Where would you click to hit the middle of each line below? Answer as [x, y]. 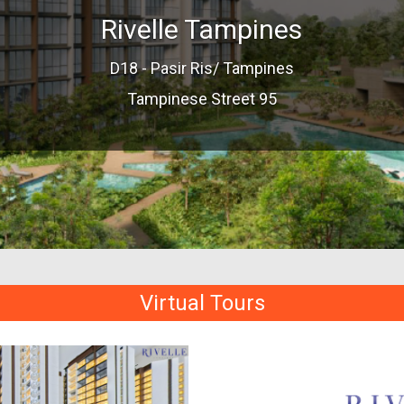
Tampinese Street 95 [202, 98]
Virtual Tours [202, 303]
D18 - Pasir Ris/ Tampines [202, 68]
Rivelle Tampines [202, 29]
